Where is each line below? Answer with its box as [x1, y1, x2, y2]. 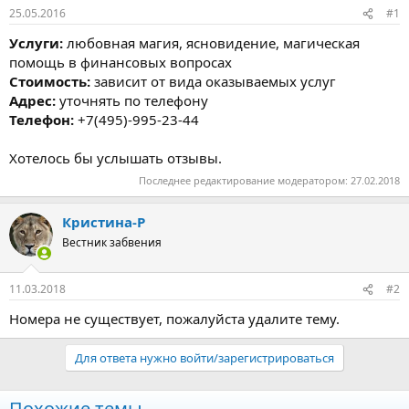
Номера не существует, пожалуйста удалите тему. [9, 309, 340, 329]
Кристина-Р [62, 212, 145, 231]
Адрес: [9, 91, 56, 110]
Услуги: [9, 34, 63, 53]
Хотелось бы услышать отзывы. [9, 149, 222, 168]
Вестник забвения [62, 234, 162, 250]
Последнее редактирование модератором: [139, 173, 351, 187]
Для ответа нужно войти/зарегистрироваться [75, 350, 334, 367]
